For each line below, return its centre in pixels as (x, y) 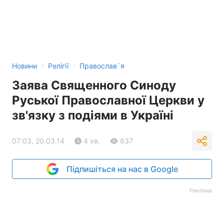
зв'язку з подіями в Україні (93, 115)
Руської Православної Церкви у (108, 100)
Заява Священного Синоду (94, 85)
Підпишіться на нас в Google (122, 169)
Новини (24, 66)
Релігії (58, 66)
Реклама (201, 190)
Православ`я (102, 66)
